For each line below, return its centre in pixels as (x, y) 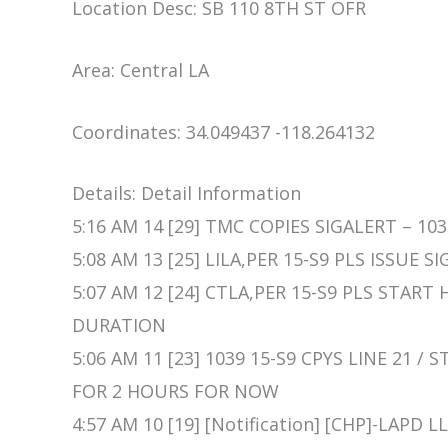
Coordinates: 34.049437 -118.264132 (223, 131)
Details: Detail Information (186, 193)
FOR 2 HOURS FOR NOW (175, 391)
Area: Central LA (140, 69)
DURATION (119, 325)
